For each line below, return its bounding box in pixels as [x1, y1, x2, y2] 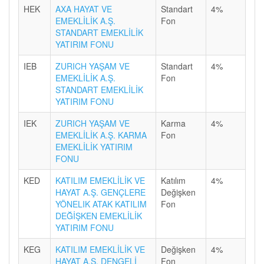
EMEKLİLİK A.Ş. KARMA [55, 129, 147, 141]
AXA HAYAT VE [55, 3, 112, 15]
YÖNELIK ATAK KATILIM [55, 198, 147, 210]
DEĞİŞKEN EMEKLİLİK [55, 210, 142, 222]
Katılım [161, 174, 186, 186]
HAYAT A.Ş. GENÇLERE [55, 186, 146, 198]
